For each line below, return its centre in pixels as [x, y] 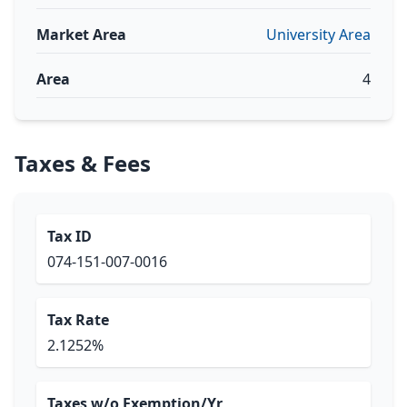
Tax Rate [78, 320]
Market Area [81, 35]
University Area [318, 35]
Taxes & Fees [83, 163]
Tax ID [69, 236]
